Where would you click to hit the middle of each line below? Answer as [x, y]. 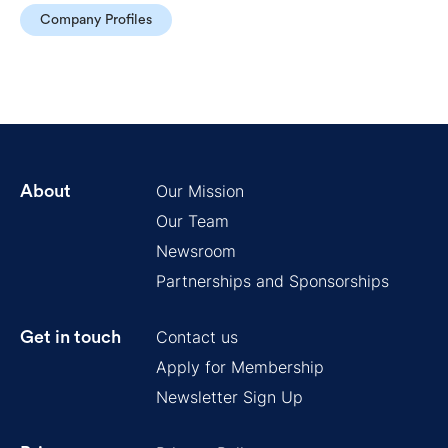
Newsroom [196, 250]
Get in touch [70, 336]
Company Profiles [96, 19]
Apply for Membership [240, 366]
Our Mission [200, 190]
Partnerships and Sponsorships [272, 280]
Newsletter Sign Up [229, 396]
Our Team [192, 220]
